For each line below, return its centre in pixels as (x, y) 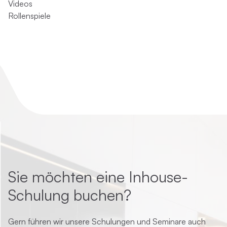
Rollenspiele (29, 16)
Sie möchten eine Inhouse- (98, 177)
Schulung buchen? (70, 195)
